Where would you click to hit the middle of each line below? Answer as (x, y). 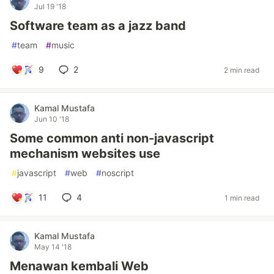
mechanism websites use (85, 154)
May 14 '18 (53, 247)
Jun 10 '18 (52, 119)
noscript (118, 173)
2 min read (242, 70)
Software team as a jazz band (98, 26)
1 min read (242, 198)
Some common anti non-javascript (112, 138)
